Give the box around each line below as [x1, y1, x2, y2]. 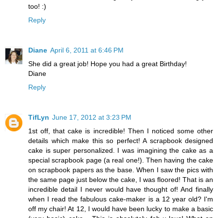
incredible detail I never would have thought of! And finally [28, 185, 213, 193]
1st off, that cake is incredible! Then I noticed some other [28, 127, 213, 135]
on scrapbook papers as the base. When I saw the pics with [28, 165, 213, 174]
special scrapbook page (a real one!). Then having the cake [28, 156, 213, 164]
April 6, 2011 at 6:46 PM [50, 46, 124, 54]
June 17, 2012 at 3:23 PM [52, 113, 131, 121]
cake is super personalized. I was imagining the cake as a [28, 146, 213, 154]
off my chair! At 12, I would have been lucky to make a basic [28, 204, 213, 213]
